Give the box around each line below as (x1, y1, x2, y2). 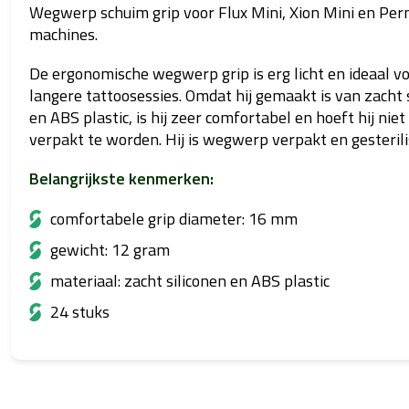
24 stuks (49, 299, 110, 324)
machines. (28, 21, 98, 47)
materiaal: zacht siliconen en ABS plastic (49, 267, 330, 293)
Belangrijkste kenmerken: (28, 165, 214, 191)
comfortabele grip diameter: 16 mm (49, 205, 298, 231)
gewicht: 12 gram (49, 236, 170, 262)
